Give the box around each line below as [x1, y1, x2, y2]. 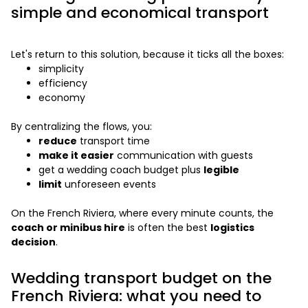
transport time [77, 134, 150, 148]
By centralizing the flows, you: [11, 120, 152, 134]
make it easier [38, 148, 114, 163]
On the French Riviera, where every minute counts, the [11, 206, 274, 221]
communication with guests [114, 148, 253, 163]
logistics [210, 221, 254, 235]
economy [38, 91, 85, 105]
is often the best [125, 221, 210, 235]
